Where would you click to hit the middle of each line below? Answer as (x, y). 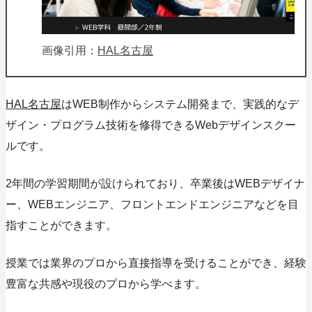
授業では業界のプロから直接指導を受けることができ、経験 (156, 263)
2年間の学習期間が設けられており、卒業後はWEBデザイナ (155, 184)
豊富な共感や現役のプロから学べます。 (106, 284)
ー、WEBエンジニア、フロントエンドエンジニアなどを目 (152, 204)
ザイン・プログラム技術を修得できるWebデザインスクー (151, 125)
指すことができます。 (61, 225)
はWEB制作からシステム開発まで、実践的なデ (180, 104)
